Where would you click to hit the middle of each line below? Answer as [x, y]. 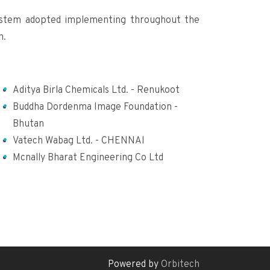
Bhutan [28, 124]
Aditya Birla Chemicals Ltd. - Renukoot [96, 90]
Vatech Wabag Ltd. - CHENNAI [78, 141]
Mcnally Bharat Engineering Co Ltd [88, 158]
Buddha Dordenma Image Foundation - [95, 107]
